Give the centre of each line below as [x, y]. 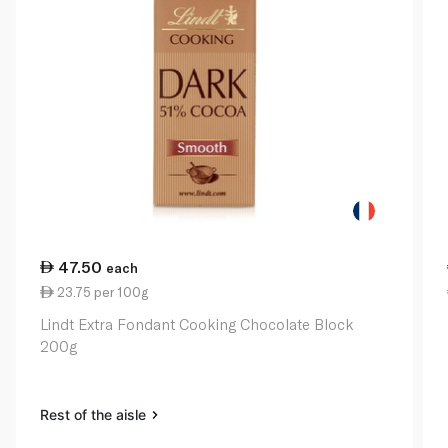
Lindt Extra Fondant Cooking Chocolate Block [197, 323]
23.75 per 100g [101, 291]
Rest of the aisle [95, 414]
